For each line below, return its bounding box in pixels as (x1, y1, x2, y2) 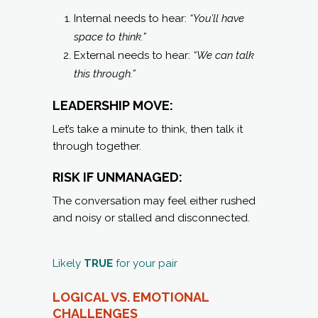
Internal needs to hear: (74, 11, 190, 25)
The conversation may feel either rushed (53, 194, 256, 207)
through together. (53, 139, 141, 153)
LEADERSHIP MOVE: (53, 97, 173, 113)
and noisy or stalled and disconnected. (53, 211, 250, 224)
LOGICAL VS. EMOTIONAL (53, 289, 209, 305)
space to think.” (74, 30, 146, 43)
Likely (53, 256, 84, 270)
